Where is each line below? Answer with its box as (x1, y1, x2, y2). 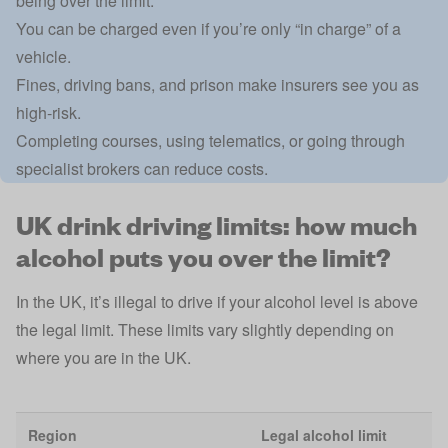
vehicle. (16, 45, 71, 68)
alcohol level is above (264, 290, 418, 313)
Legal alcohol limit (261, 425, 387, 445)
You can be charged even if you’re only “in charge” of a (16, 17, 401, 40)
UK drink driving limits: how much (16, 206, 417, 241)
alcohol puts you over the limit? (16, 238, 391, 273)
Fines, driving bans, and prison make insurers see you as (16, 73, 419, 96)
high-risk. (16, 101, 81, 124)
